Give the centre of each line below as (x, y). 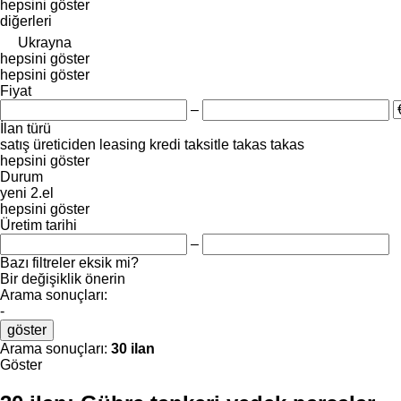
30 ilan (133, 348)
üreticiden (64, 144)
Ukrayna (45, 42)
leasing (123, 144)
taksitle (207, 144)
